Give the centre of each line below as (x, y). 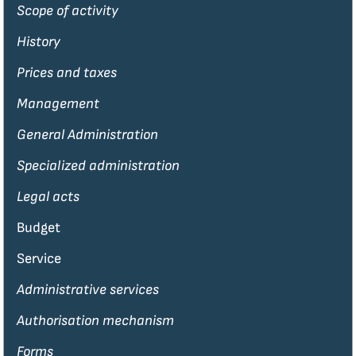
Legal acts (48, 197)
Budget (39, 228)
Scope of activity (68, 11)
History (39, 42)
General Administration (88, 135)
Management (58, 104)
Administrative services (88, 290)
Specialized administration (99, 166)
